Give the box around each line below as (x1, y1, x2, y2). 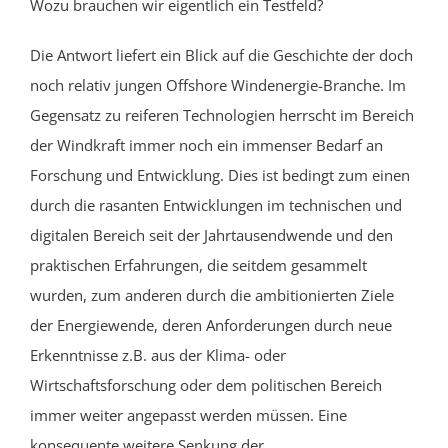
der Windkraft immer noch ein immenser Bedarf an (30, 134, 383, 155)
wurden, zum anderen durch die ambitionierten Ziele (30, 284, 394, 305)
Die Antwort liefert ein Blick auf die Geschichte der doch (30, 44, 413, 65)
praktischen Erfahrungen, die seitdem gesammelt (30, 254, 367, 275)
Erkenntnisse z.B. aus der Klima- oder (30, 344, 286, 365)
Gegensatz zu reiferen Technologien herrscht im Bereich (30, 104, 414, 125)
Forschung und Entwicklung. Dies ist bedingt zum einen (30, 164, 410, 185)
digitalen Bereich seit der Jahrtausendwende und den (30, 224, 393, 245)
